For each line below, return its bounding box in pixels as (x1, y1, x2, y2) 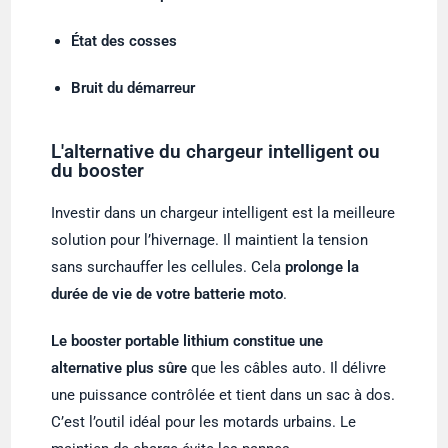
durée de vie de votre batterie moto (51, 284, 284, 303)
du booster (51, 158, 145, 182)
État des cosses (71, 31, 178, 50)
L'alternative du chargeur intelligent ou (51, 139, 381, 163)
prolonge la (285, 257, 360, 276)
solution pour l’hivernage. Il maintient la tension (51, 230, 369, 249)
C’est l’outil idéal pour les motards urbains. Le (51, 412, 357, 431)
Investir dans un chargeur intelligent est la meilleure (51, 203, 396, 222)
